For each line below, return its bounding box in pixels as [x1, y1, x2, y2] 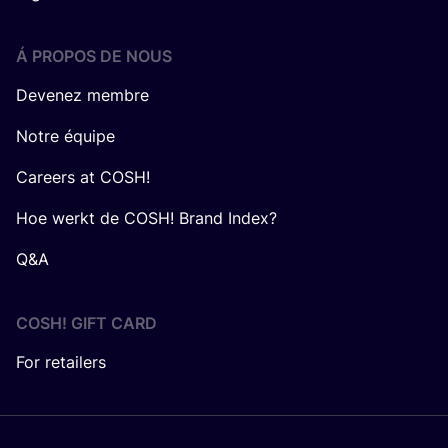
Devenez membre [16, 85, 149, 105]
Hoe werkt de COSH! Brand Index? [16, 208, 277, 228]
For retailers [16, 352, 106, 372]
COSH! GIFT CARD [16, 313, 157, 333]
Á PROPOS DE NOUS [16, 46, 172, 66]
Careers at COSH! [16, 167, 150, 187]
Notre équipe [16, 126, 115, 146]
